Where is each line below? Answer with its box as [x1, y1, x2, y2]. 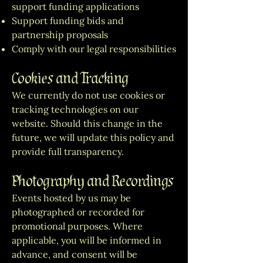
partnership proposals [12, 29, 108, 41]
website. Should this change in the [12, 117, 163, 129]
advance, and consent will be [12, 248, 137, 260]
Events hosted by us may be [12, 192, 131, 204]
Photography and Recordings [12, 174, 174, 189]
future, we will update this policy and [12, 131, 174, 143]
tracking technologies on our [12, 103, 139, 115]
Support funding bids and [12, 15, 124, 26]
